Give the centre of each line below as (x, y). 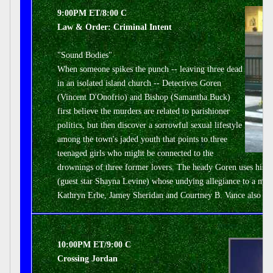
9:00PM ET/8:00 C (92, 13)
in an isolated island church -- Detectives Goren (139, 83)
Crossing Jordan (87, 259)
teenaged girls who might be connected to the (135, 153)
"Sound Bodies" (85, 55)
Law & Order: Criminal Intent (115, 27)
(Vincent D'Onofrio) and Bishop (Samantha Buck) (144, 97)
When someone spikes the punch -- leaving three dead (150, 69)
